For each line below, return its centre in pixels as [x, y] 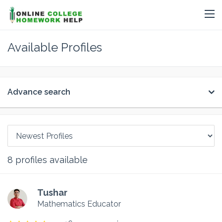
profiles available [50, 160]
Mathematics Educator [79, 204]
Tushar [52, 193]
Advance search [39, 92]
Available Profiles [55, 47]
